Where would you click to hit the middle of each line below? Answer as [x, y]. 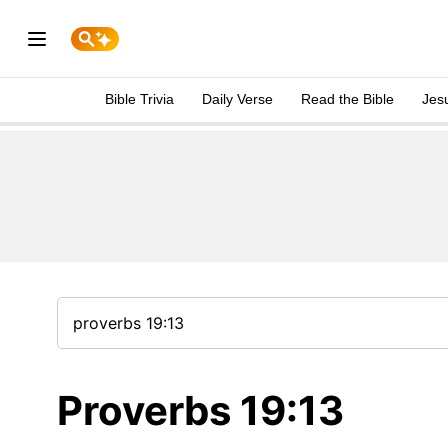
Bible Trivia [139, 99]
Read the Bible [347, 99]
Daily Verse [237, 99]
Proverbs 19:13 [200, 410]
